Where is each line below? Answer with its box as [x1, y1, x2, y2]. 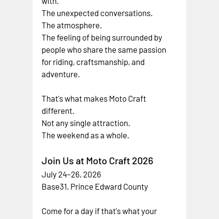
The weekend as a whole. [42, 130, 130, 140]
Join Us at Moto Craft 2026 [42, 154, 153, 166]
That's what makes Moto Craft [42, 93, 148, 103]
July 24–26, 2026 [42, 169, 102, 179]
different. [42, 105, 75, 115]
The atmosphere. [42, 20, 103, 30]
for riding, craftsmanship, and [42, 56, 147, 66]
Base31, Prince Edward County [42, 181, 149, 191]
